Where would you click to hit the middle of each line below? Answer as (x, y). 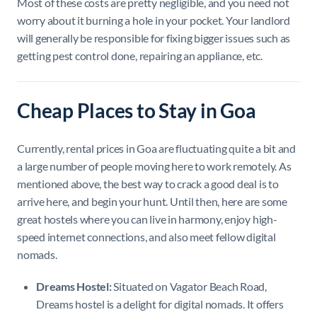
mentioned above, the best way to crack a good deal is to (148, 184)
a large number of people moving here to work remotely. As (154, 166)
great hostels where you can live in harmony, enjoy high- (147, 219)
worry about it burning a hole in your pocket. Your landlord (154, 21)
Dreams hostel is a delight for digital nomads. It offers (160, 304)
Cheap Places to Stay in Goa (137, 111)
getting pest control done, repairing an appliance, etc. (140, 56)
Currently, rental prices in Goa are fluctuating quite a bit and (156, 149)
